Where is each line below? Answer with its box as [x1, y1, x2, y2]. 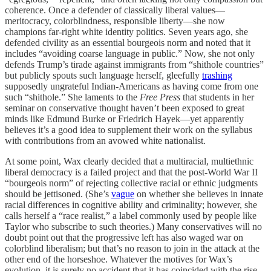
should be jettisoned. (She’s [5, 189, 111, 199]
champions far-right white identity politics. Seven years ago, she [5, 27, 248, 37]
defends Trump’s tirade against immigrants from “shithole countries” [5, 59, 264, 70]
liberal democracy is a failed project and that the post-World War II [5, 167, 258, 177]
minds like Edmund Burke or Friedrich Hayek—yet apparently [5, 114, 244, 124]
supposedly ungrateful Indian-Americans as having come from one [5, 81, 258, 91]
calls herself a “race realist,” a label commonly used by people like [5, 211, 256, 221]
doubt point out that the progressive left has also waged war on [5, 232, 243, 243]
